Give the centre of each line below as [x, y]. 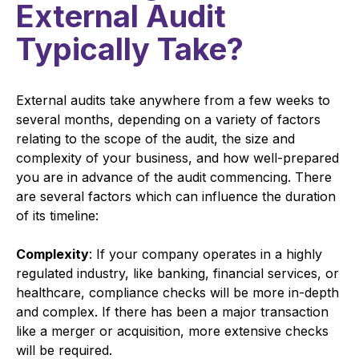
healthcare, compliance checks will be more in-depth [177, 292]
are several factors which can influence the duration [176, 196]
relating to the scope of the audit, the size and [155, 138]
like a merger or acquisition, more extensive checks [172, 331]
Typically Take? [130, 49]
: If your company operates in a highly [206, 254]
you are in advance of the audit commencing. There [174, 177]
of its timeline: [57, 215]
